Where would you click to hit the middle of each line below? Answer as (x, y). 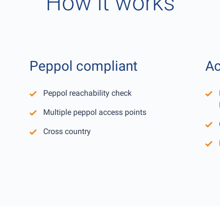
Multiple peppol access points (95, 112)
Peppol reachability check (87, 93)
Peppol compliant (83, 66)
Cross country (67, 132)
